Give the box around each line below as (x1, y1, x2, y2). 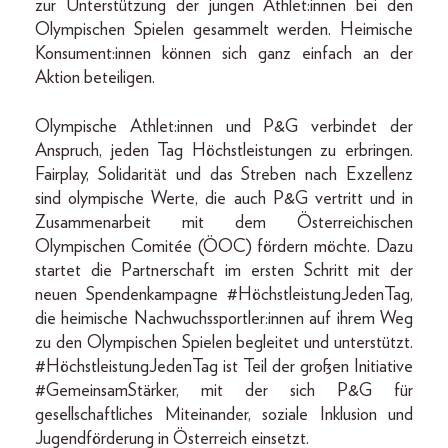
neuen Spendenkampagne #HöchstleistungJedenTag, (35, 285, 413, 304)
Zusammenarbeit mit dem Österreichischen (35, 213, 413, 232)
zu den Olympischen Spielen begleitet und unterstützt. (35, 333, 413, 352)
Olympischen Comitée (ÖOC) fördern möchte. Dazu (35, 237, 413, 256)
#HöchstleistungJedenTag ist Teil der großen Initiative (35, 357, 413, 376)
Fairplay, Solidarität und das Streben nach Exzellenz (35, 165, 413, 184)
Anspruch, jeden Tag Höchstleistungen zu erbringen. (35, 141, 413, 160)
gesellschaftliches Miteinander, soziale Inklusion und (35, 405, 413, 424)
